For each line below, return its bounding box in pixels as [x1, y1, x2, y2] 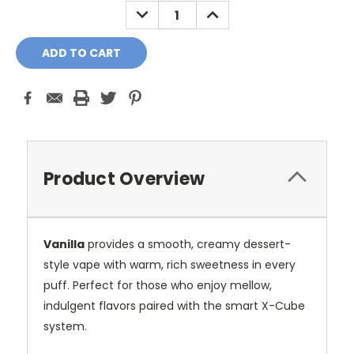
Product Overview [43, 167, 205, 192]
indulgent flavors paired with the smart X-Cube [43, 298, 305, 314]
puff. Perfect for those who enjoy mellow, [43, 277, 272, 294]
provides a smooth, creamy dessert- [85, 236, 291, 253]
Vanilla [43, 236, 85, 253]
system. [43, 318, 87, 335]
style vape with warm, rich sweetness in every [43, 257, 296, 273]
